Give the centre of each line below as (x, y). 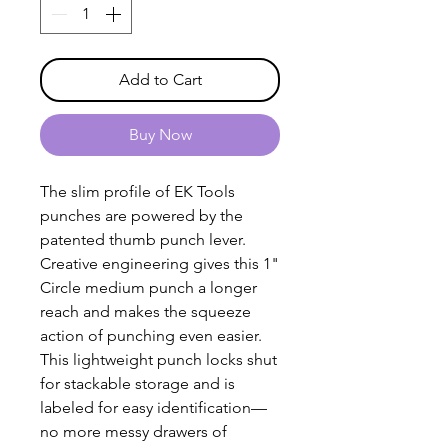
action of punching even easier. (151, 336)
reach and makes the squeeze (145, 312)
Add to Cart (160, 80)
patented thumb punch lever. (143, 240)
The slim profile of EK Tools (137, 192)
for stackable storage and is (137, 384)
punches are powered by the (141, 216)
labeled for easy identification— (153, 408)
